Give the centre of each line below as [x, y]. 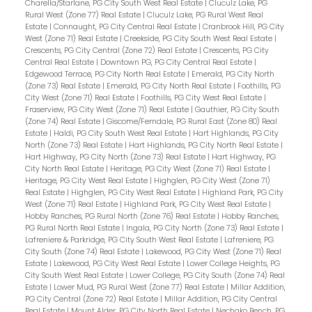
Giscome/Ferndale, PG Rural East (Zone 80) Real [192, 121]
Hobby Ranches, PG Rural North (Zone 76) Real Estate [121, 216]
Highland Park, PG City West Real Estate [196, 204]
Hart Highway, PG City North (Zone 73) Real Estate [116, 157]
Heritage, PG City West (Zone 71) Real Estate [189, 169]
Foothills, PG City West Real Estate [202, 97]
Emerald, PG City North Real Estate [170, 86]
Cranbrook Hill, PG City [243, 26]
